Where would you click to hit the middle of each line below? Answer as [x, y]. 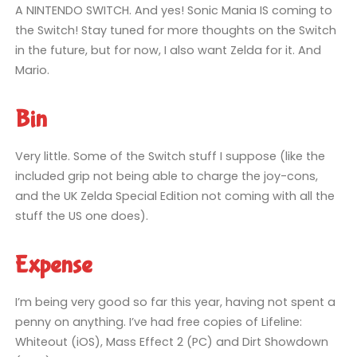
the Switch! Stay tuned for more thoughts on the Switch [175, 30]
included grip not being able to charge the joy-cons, [166, 177]
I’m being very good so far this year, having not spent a [175, 302]
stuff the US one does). [81, 216]
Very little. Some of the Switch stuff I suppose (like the [170, 157]
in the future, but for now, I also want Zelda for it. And [168, 50]
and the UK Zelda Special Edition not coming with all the [175, 196]
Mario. [32, 70]
